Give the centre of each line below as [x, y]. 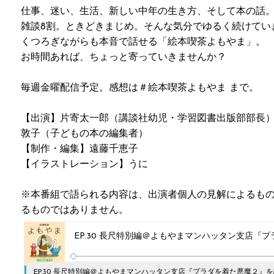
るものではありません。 [75, 210]
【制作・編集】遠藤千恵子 [80, 149]
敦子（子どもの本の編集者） [84, 134]
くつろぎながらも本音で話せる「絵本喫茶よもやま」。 [143, 42]
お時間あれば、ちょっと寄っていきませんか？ [124, 57]
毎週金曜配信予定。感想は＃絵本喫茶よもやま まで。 [140, 88]
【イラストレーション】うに [84, 164]
